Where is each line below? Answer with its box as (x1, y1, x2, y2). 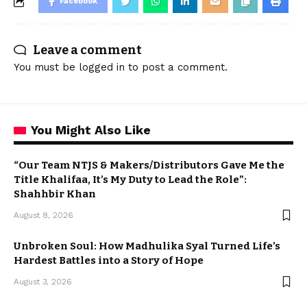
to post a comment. (125, 61, 228, 73)
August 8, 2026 (14, 210, 73, 220)
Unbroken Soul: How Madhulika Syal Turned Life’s (14, 240, 280, 252)
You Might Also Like (31, 123, 151, 137)
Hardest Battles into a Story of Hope (14, 254, 204, 267)
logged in (79, 61, 125, 73)
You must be (14, 61, 79, 73)
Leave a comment (33, 42, 142, 58)
